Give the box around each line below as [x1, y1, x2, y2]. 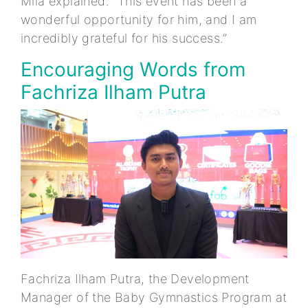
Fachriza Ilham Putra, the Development [21, 272, 250, 287]
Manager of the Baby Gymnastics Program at [21, 290, 287, 305]
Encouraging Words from [21, 57, 245, 81]
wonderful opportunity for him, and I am [21, 12, 257, 27]
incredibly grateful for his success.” [21, 30, 228, 45]
